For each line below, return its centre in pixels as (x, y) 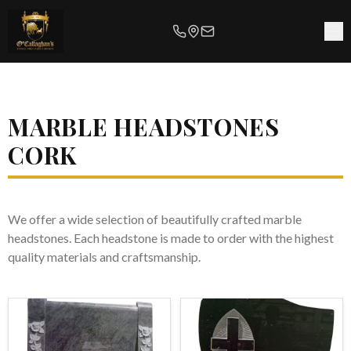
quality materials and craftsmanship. (104, 257)
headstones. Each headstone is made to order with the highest (171, 238)
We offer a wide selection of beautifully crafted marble (155, 219)
